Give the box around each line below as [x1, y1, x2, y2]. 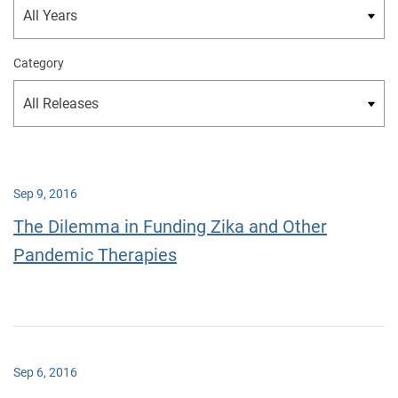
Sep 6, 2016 [13, 365, 77, 379]
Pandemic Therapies [13, 244, 177, 266]
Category [13, 56, 64, 70]
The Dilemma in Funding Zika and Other [13, 216, 327, 237]
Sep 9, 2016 [13, 187, 77, 201]
